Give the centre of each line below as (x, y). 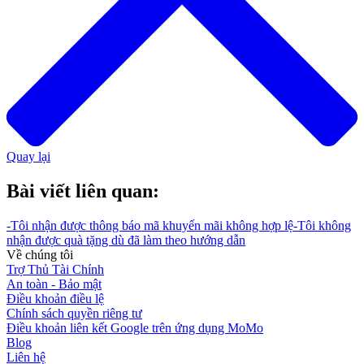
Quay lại (28, 157)
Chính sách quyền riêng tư (74, 313)
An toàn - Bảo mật (54, 284)
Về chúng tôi (40, 254)
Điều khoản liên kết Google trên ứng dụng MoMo (135, 327)
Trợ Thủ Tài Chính (55, 269)
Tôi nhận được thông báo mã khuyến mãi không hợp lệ (152, 225)
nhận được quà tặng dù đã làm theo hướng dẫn (126, 240)
